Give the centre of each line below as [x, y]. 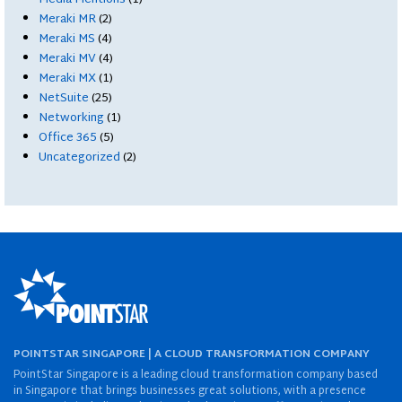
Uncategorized [80, 157]
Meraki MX [68, 79]
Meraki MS [67, 39]
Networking [72, 118]
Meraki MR [68, 19]
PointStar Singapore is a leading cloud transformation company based [196, 375]
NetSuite [64, 98]
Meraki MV [68, 59]
